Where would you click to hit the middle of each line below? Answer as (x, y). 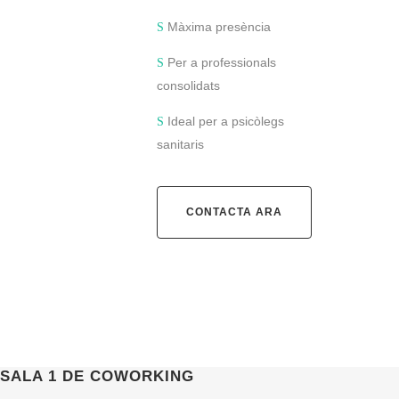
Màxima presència (217, 27)
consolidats (188, 85)
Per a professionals (220, 62)
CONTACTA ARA (234, 212)
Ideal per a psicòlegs (224, 121)
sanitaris (180, 144)
